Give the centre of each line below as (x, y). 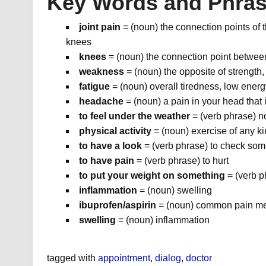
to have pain (106, 161)
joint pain (99, 27)
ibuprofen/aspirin (117, 205)
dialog (168, 258)
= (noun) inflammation (162, 220)
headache (101, 102)
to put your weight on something (152, 176)
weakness (101, 72)
